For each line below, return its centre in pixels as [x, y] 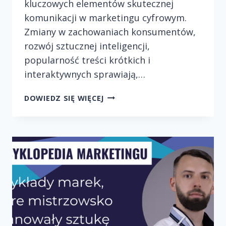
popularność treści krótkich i [87, 60]
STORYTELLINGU [135, 119]
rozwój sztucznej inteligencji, [87, 46]
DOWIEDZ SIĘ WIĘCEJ [64, 98]
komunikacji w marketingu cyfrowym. [105, 17]
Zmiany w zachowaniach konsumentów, [110, 32]
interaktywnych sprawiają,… [85, 74]
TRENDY [119, 95]
